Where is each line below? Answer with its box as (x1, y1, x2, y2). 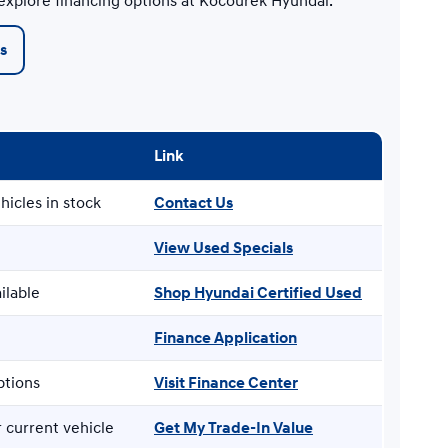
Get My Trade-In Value (154, 417, 313, 438)
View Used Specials (154, 237, 293, 258)
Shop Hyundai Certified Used (154, 282, 362, 303)
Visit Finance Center (154, 372, 298, 393)
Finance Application (154, 327, 297, 348)
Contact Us (154, 192, 233, 213)
